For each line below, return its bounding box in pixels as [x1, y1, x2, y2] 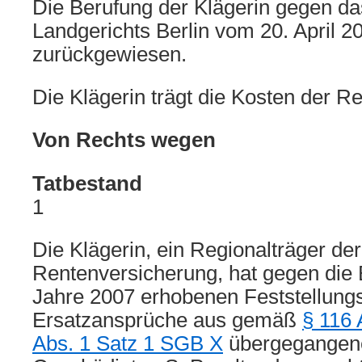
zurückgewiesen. [32, 43, 187, 65]
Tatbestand [32, 172, 142, 195]
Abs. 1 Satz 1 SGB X [32, 332, 223, 355]
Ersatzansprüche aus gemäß [32, 309, 302, 331]
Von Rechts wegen [32, 128, 216, 151]
